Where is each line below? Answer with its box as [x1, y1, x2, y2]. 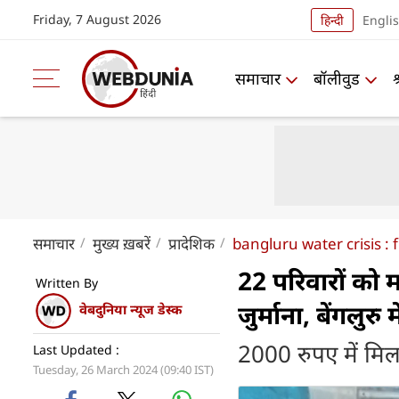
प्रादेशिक [168, 233, 215, 254]
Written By [36, 274, 98, 291]
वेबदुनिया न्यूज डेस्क [79, 300, 182, 319]
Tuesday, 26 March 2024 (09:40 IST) [33, 362, 214, 378]
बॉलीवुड [313, 67, 360, 89]
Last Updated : [33, 341, 119, 358]
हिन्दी [321, 11, 344, 28]
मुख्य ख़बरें [93, 233, 151, 254]
